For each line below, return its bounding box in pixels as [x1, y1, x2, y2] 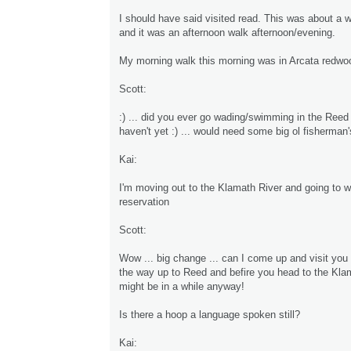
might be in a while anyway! [119, 280, 244, 293]
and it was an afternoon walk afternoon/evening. [119, 27, 335, 39]
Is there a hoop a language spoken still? [119, 309, 300, 321]
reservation [119, 196, 169, 208]
